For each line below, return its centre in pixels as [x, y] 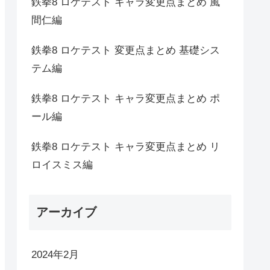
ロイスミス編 [62, 165]
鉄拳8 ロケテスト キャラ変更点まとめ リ [126, 147]
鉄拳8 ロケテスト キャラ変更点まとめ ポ [126, 99]
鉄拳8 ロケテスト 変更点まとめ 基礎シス [126, 51]
